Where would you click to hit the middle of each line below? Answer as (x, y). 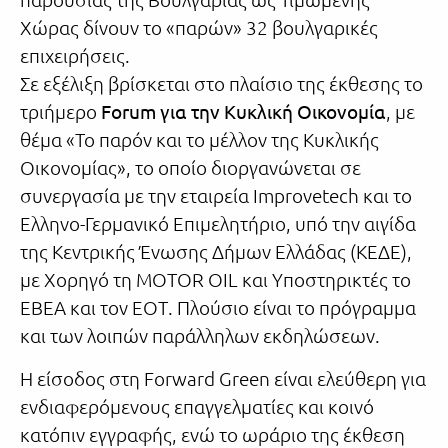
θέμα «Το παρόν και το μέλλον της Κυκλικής (199, 138)
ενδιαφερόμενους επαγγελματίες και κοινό (197, 405)
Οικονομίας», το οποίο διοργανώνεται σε (190, 166)
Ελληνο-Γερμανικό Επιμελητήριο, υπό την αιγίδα (218, 222)
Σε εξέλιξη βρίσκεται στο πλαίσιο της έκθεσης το (221, 82)
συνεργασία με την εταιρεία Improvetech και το (216, 194)
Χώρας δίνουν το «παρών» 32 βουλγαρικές (199, 26)
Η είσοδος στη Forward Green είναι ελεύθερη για (223, 377)
